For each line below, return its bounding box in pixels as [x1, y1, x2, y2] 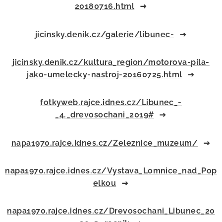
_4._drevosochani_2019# [55, 110, 154, 119]
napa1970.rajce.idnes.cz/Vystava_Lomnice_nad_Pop [5, 166, 217, 175]
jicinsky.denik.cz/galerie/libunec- [35, 30, 174, 39]
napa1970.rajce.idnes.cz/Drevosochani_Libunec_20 [7, 206, 215, 216]
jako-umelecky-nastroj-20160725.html [27, 70, 182, 79]
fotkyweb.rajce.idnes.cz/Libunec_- [40, 98, 182, 107]
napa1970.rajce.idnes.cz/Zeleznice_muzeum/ [11, 138, 198, 148]
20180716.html [74, 1, 135, 11]
